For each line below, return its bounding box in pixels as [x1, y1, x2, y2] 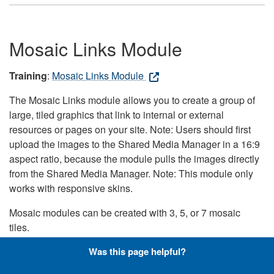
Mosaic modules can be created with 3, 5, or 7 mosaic [9, 206, 240, 220]
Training [9, 68, 47, 83]
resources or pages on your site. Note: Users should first [9, 122, 251, 137]
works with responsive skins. [9, 181, 133, 196]
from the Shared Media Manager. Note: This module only [9, 166, 253, 181]
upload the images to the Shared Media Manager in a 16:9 [9, 137, 260, 152]
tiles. [9, 220, 32, 235]
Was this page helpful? [88, 245, 186, 259]
